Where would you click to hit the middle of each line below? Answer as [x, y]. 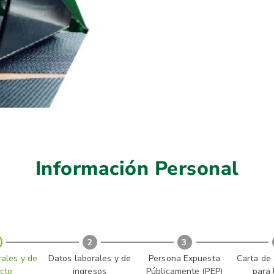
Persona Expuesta [184, 258]
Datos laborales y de [90, 258]
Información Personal [137, 168]
